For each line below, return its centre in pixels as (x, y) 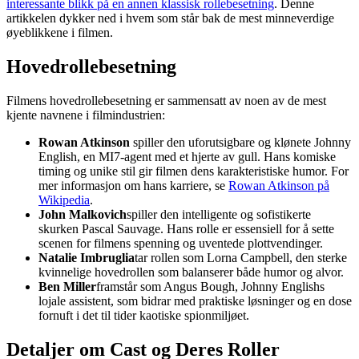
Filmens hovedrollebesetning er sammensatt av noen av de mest (166, 100)
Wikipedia (64, 200)
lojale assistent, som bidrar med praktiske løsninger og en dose (195, 301)
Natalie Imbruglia (87, 257)
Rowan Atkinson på (279, 185)
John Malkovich (83, 214)
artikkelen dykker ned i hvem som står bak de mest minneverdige (170, 18)
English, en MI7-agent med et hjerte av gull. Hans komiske (187, 156)
